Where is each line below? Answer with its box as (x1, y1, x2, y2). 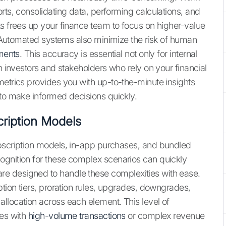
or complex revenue (125, 210, 205, 221)
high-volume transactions (28, 210, 126, 221)
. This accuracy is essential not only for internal (19, 48, 197, 60)
